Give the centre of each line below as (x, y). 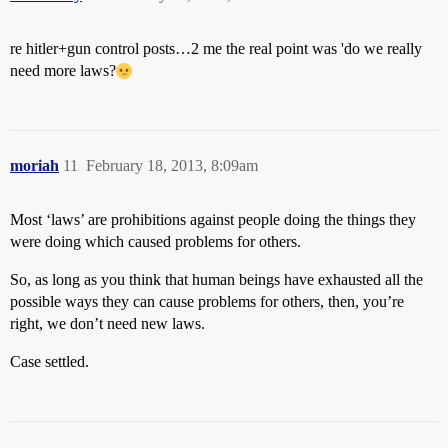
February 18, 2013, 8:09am (172, 166)
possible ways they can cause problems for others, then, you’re (207, 302)
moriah (34, 166)
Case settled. (49, 362)
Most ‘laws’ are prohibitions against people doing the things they (213, 220)
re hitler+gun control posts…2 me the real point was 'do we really (216, 49)
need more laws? (63, 71)
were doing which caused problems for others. (155, 242)
